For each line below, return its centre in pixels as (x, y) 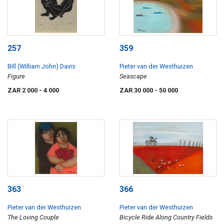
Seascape (133, 76)
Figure (16, 76)
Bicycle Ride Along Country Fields (166, 217)
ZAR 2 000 (23, 90)
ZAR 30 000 (137, 90)
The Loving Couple (33, 217)
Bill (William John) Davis (41, 66)
